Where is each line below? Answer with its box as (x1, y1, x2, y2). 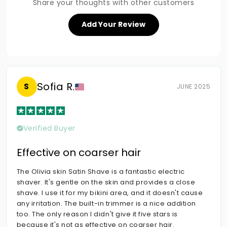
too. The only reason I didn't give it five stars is (16, 209, 178, 219)
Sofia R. (36, 79, 75, 94)
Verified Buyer (23, 123, 75, 134)
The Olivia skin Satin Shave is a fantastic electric (16, 167, 185, 177)
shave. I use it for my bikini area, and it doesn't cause (16, 188, 203, 198)
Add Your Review (82, 19, 145, 30)
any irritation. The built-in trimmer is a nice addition (16, 199, 196, 209)
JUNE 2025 (176, 82, 211, 91)
